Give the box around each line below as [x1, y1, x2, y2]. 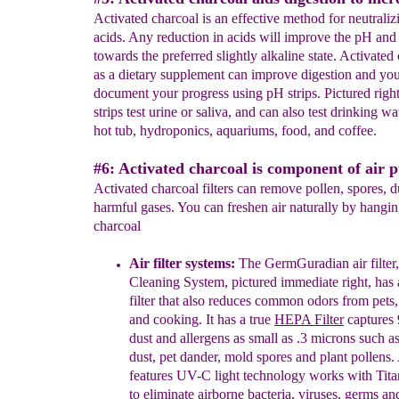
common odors [255, 293, 342, 308]
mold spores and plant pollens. [224, 349, 397, 364]
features [129, 368, 173, 383]
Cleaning [129, 274, 183, 289]
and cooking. [129, 312, 202, 327]
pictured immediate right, [232, 274, 375, 289]
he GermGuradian [248, 256, 349, 271]
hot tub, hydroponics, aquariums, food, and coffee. [94, 123, 377, 138]
